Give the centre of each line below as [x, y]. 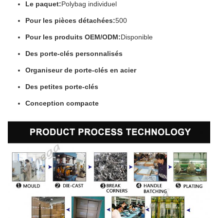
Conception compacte [62, 103]
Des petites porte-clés [62, 87]
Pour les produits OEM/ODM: [73, 37]
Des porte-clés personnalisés [74, 54]
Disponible [137, 37]
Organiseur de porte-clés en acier [81, 70]
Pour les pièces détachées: [70, 21]
